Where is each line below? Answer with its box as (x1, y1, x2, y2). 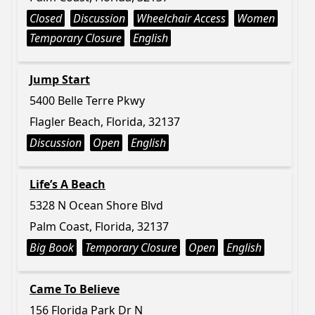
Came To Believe (30, 281, 120, 297)
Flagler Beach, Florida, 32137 (30, 114, 180, 129)
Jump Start (30, 72, 90, 87)
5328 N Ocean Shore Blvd (30, 198, 163, 213)
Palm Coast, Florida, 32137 (30, 219, 169, 234)
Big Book (30, 240, 74, 255)
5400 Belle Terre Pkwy (30, 93, 145, 108)
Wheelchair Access (136, 11, 226, 26)
